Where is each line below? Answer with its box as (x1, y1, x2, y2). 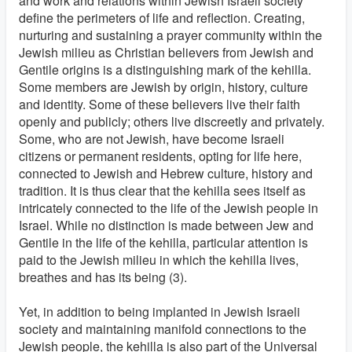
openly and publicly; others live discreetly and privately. (19, 112, 324, 130)
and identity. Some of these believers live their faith (19, 95, 300, 113)
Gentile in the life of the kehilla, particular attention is (19, 233, 308, 251)
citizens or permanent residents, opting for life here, (19, 147, 302, 165)
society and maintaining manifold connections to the (19, 320, 306, 338)
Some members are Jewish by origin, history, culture (19, 78, 308, 96)
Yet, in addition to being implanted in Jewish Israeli (19, 302, 300, 321)
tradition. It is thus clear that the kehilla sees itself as (19, 181, 306, 200)
